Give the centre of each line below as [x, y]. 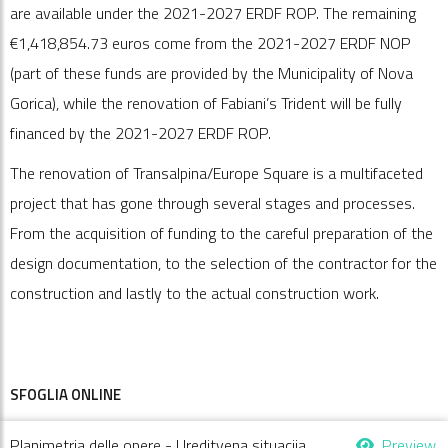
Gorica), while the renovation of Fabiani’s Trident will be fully [206, 103]
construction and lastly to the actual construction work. [195, 293]
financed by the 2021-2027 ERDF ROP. [140, 133]
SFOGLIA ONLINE [65, 394]
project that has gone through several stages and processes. [212, 203]
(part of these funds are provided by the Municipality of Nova [211, 73]
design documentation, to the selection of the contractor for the [223, 263]
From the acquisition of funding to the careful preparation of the [221, 233]
